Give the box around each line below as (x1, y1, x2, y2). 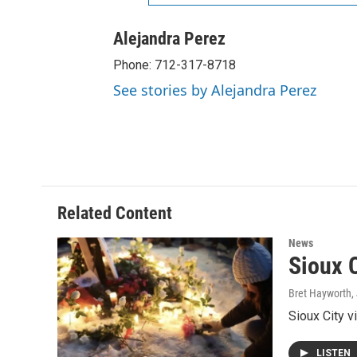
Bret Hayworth (288, 286, 351, 300)
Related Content (57, 202, 172, 223)
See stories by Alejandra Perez (113, 80, 316, 100)
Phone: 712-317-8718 (113, 57, 236, 73)
